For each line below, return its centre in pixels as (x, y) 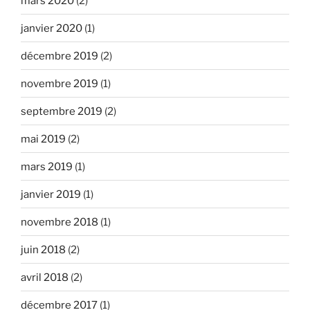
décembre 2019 (60, 56)
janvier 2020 (52, 28)
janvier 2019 (51, 194)
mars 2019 (47, 166)
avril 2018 (45, 277)
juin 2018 (43, 249)
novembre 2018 (60, 222)
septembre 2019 (62, 111)
